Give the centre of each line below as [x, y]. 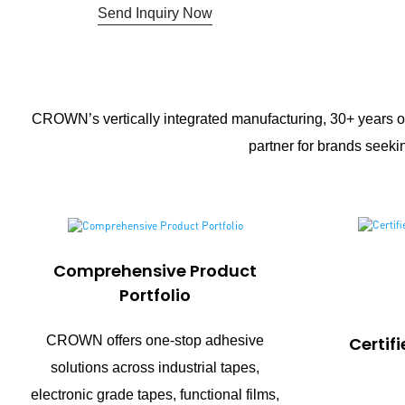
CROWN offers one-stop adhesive [155, 341]
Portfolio [155, 296]
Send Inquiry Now [155, 13]
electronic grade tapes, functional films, [155, 395]
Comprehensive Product [155, 271]
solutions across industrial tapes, [155, 368]
